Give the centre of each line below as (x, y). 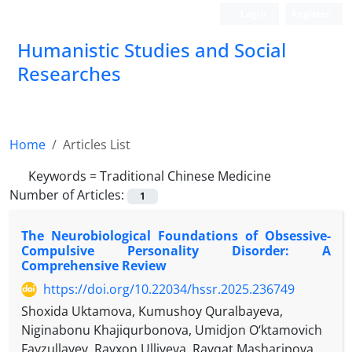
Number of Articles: (68, 195)
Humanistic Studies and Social (152, 50)
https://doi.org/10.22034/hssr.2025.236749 (169, 290)
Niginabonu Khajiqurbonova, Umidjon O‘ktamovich (172, 330)
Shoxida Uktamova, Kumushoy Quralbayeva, (152, 312)
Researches (69, 73)
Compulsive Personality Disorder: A (176, 251)
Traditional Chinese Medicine (185, 176)
